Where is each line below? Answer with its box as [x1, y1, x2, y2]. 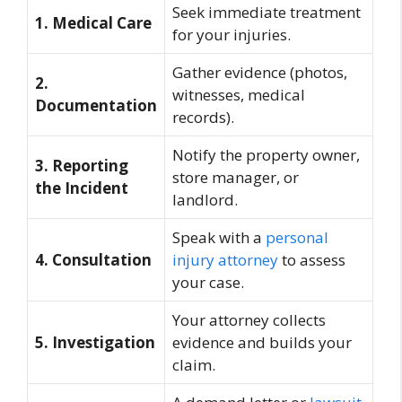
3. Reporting [35, 155, 128, 177]
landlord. [172, 189, 238, 211]
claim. [172, 354, 215, 376]
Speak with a [172, 227, 266, 249]
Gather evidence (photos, [172, 62, 347, 83]
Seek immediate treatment [172, 2, 361, 23]
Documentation [35, 95, 157, 117]
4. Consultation [35, 249, 152, 271]
